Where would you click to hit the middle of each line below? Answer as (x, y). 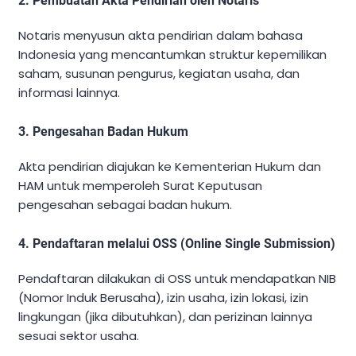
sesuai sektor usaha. (79, 336)
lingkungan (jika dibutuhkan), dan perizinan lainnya (165, 317)
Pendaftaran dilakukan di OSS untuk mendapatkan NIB (177, 279)
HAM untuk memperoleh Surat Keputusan (140, 186)
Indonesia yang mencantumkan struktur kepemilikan (172, 55)
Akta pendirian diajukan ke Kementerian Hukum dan (170, 167)
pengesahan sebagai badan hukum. (125, 205)
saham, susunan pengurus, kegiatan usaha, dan (159, 74)
